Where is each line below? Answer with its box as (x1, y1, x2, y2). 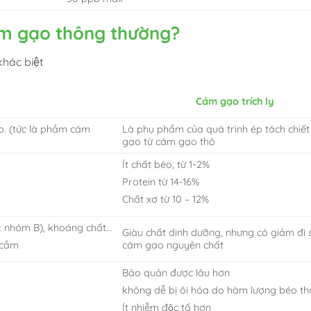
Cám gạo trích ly (196, 94, 274, 108)
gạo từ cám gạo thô (122, 135, 216, 148)
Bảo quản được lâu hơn (122, 266, 230, 279)
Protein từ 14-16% (122, 175, 200, 188)
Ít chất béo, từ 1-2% (122, 158, 210, 171)
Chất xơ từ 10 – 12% (122, 193, 210, 206)
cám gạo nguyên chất (122, 238, 224, 251)
